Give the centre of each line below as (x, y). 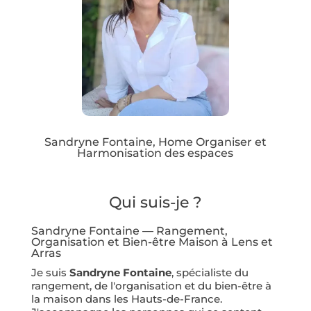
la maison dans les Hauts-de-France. (126, 299)
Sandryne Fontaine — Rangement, (129, 231)
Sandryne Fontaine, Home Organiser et (155, 142)
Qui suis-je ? (155, 202)
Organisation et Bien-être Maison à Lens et (152, 242)
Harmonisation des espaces (155, 153)
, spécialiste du (210, 272)
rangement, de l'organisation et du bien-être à (151, 286)
